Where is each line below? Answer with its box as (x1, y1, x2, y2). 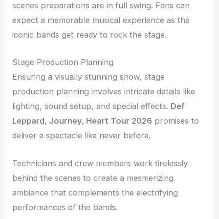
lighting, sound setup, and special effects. (12, 101, 171, 111)
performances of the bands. (12, 202, 118, 212)
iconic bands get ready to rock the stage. (12, 30, 167, 40)
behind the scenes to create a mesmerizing (12, 173, 174, 183)
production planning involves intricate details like (12, 87, 196, 97)
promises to (152, 116, 199, 126)
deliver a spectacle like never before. (12, 131, 151, 141)
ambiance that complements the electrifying (12, 187, 178, 197)
